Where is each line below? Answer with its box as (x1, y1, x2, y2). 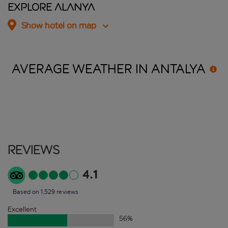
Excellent (8, 205, 37, 214)
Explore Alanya (8, 2, 95, 13)
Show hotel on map (21, 20, 96, 32)
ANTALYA (151, 61, 206, 77)
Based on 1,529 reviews (13, 188, 78, 195)
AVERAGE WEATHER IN (11, 61, 151, 77)
